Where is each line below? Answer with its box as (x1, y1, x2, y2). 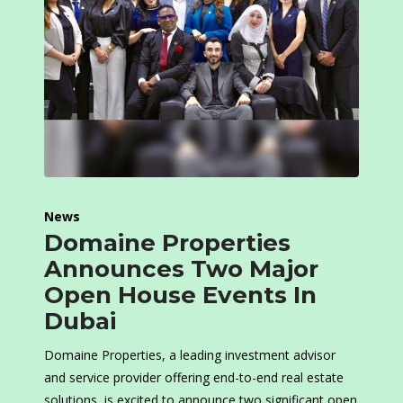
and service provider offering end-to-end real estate (44, 369, 344, 387)
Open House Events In (44, 281, 317, 310)
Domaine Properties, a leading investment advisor (44, 346, 336, 364)
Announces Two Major (44, 255, 318, 284)
